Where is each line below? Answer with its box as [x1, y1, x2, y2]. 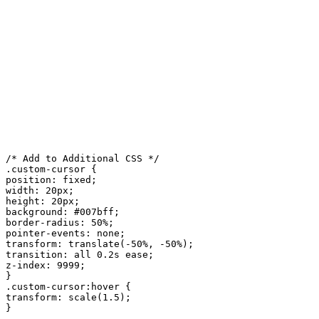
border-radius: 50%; [6, 216, 114, 228]
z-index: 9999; [6, 259, 85, 271]
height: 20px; [6, 195, 80, 206]
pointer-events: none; [6, 227, 125, 239]
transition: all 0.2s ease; [6, 249, 154, 260]
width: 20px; [6, 184, 74, 196]
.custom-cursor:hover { [6, 281, 131, 292]
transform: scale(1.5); [6, 291, 131, 303]
